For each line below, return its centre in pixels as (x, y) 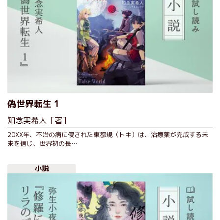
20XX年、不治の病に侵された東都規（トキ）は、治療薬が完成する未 (108, 135)
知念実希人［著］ (39, 121)
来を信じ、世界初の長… (42, 144)
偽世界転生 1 (34, 104)
